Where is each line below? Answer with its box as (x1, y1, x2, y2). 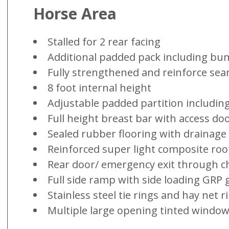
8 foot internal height (48, 81, 151, 95)
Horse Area (33, 3, 117, 25)
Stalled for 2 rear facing (48, 35, 161, 49)
